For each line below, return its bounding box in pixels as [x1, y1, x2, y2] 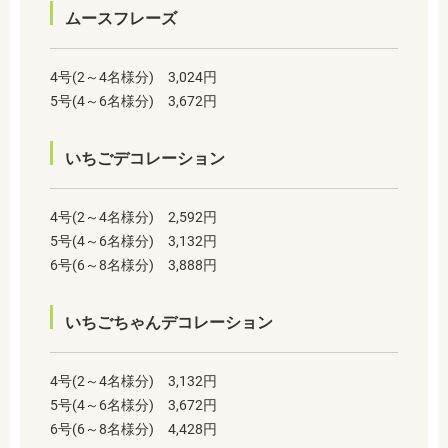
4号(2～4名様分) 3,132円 [50, 373, 217, 390]
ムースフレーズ [65, 9, 177, 29]
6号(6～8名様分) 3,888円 [50, 257, 217, 274]
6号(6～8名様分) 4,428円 [50, 421, 217, 438]
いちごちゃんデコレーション [65, 313, 273, 333]
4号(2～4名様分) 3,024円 [50, 69, 217, 86]
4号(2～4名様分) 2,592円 [50, 209, 217, 226]
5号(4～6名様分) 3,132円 [50, 233, 217, 250]
